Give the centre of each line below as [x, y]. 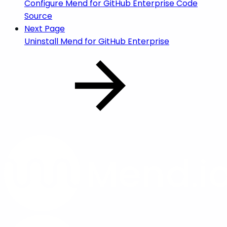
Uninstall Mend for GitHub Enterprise [97, 41]
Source [38, 16]
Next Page [45, 28]
